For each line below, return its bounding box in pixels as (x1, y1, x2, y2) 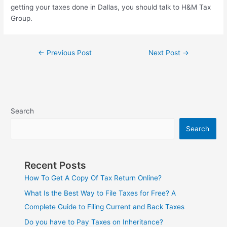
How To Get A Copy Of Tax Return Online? (24, 173, 162, 182)
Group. (11, 14, 33, 23)
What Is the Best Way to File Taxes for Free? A (24, 188, 176, 197)
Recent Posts (24, 159, 87, 171)
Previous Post (45, 49, 92, 57)
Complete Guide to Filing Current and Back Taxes (24, 202, 185, 211)
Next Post (148, 49, 182, 57)
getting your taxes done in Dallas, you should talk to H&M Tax (11, 3, 211, 12)
